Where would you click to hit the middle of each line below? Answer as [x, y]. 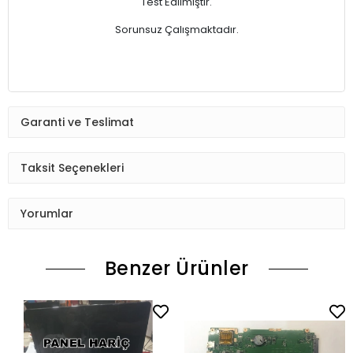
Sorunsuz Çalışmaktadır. [176, 30]
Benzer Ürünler [176, 269]
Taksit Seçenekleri [72, 167]
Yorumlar [47, 213]
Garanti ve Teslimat [77, 122]
